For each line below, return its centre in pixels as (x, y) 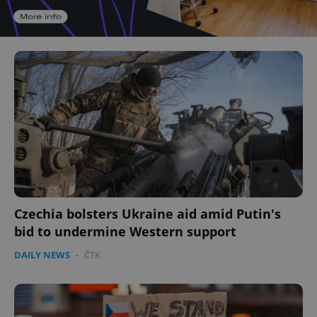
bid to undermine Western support (125, 232)
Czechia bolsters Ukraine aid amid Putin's (148, 214)
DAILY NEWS (42, 255)
